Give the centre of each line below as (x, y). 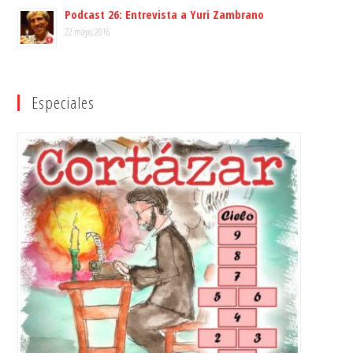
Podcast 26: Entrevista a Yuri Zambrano (165, 15)
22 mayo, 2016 (88, 32)
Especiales (63, 103)
